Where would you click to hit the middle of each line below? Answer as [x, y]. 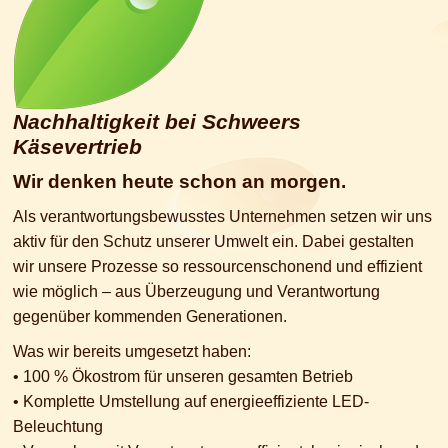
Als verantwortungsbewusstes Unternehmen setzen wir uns [222, 217]
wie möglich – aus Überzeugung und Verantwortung [196, 292]
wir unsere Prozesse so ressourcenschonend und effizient [217, 267]
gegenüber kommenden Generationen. [150, 317]
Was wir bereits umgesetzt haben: [132, 352]
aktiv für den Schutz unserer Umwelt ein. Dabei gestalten [213, 242]
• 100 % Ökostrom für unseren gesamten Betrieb [183, 377]
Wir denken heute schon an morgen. [179, 182]
